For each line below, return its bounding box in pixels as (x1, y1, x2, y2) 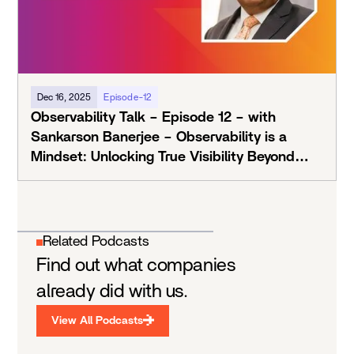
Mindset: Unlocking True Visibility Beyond (31, 150, 296, 165)
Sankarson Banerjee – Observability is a (31, 130, 288, 145)
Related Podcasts (43, 235, 150, 250)
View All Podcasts (51, 315, 144, 327)
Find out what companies (36, 256, 235, 276)
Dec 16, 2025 (37, 92, 92, 103)
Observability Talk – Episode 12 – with (31, 111, 277, 126)
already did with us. (36, 282, 188, 302)
